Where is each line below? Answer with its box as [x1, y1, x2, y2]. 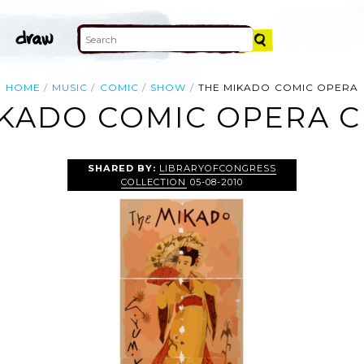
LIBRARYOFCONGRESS [158, 162, 277, 174]
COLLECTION [121, 175, 187, 188]
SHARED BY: [87, 162, 159, 174]
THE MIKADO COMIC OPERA [197, 81, 359, 93]
